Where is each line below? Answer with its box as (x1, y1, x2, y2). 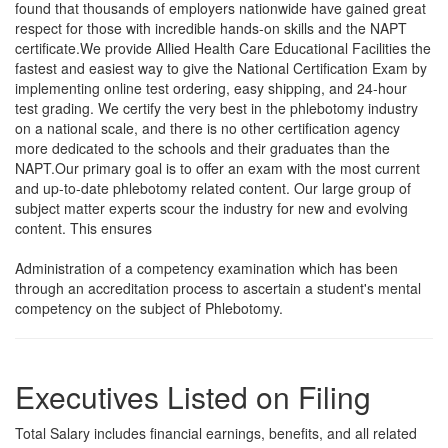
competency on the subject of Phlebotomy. (15, 298, 283, 318)
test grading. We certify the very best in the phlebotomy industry (15, 98, 418, 118)
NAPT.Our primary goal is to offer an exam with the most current (15, 158, 420, 178)
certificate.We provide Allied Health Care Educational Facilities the (15, 38, 431, 58)
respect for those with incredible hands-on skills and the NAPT (15, 18, 407, 38)
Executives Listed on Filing (15, 375, 371, 418)
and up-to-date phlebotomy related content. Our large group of (15, 178, 411, 198)
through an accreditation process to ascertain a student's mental (15, 278, 421, 298)
